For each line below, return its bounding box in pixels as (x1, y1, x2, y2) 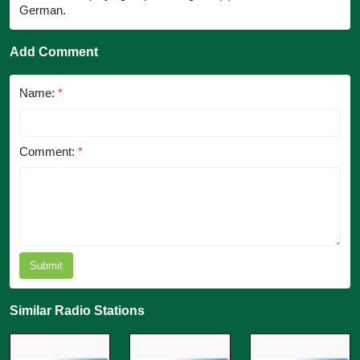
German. (19, 3, 66, 18)
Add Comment (10, 45, 98, 59)
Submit (30, 260, 63, 272)
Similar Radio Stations (10, 304, 145, 318)
